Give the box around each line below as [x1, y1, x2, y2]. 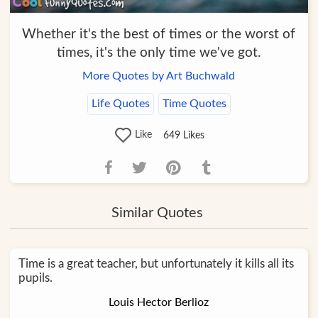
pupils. [18, 272, 53, 285]
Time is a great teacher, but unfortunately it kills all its [18, 258, 294, 270]
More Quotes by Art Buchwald [82, 70, 236, 82]
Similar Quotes [111, 206, 203, 221]
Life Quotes [91, 97, 150, 109]
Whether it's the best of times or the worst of [22, 27, 296, 41]
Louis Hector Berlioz [109, 297, 209, 309]
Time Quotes [162, 97, 226, 109]
